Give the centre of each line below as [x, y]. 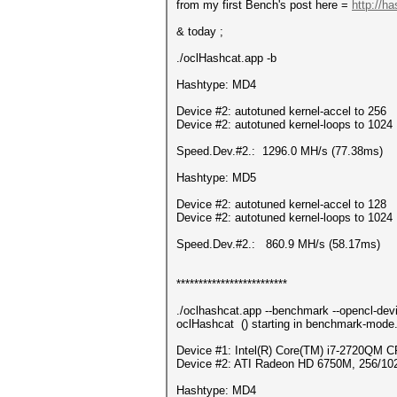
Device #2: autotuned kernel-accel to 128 [281, 204]
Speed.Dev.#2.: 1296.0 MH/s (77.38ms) [280, 151]
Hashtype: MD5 [216, 178]
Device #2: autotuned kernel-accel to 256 [281, 111]
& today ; [200, 31]
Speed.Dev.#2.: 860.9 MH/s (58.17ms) [278, 244]
